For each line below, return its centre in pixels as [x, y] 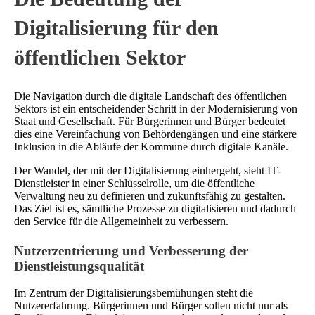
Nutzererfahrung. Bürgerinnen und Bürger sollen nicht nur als [151, 306]
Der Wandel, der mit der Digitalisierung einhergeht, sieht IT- [147, 170]
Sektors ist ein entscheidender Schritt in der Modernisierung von [156, 108]
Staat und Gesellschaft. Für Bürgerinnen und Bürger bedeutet [150, 121]
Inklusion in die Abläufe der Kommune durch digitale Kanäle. [151, 146]
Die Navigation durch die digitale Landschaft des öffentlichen [150, 96]
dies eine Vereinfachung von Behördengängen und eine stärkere [155, 134]
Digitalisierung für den [116, 27]
